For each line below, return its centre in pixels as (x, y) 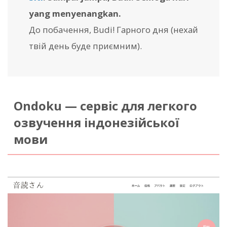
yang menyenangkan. (75, 13)
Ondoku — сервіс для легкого (105, 106)
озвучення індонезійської (96, 122)
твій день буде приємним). (85, 46)
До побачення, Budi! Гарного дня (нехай (113, 29)
